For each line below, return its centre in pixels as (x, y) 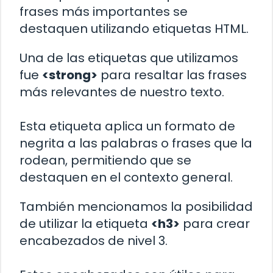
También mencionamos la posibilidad (136, 206)
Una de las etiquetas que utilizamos (129, 58)
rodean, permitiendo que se (105, 160)
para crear (215, 223)
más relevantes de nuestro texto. (122, 92)
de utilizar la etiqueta (85, 223)
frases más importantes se (104, 11)
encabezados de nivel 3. (94, 240)
